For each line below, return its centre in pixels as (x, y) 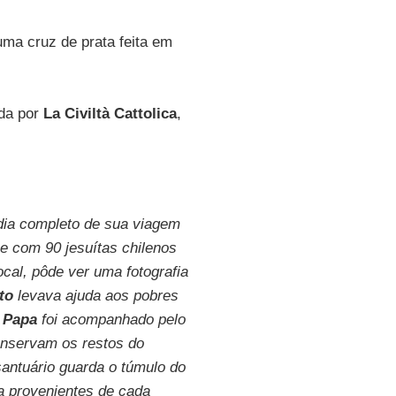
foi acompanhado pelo (111, 320)
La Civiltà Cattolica (110, 114)
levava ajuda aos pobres (98, 296)
